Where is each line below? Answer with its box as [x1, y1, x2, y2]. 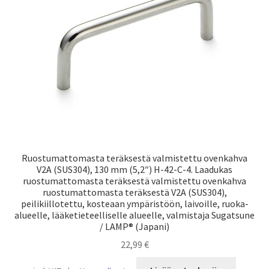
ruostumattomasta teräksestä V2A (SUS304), [42, 186, 227, 198]
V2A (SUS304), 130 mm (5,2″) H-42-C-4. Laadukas [37, 163, 232, 175]
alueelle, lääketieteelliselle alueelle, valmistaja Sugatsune [14, 208, 255, 221]
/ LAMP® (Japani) [100, 220, 169, 232]
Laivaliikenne [13, 5, 68, 17]
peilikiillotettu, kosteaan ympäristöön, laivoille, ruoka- [20, 197, 249, 210]
